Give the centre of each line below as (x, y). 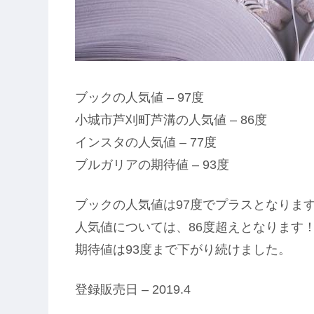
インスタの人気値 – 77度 (146, 142)
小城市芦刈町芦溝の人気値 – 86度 (171, 120)
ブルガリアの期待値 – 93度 (152, 164)
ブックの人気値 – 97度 (139, 97)
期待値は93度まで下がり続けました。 (183, 249)
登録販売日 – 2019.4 (133, 289)
